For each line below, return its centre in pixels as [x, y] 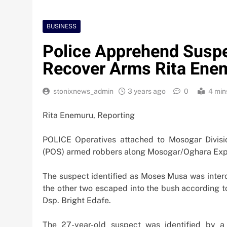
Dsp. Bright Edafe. [77, 200]
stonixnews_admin [83, 91]
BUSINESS [62, 26]
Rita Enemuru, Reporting [89, 115]
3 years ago [147, 91]
